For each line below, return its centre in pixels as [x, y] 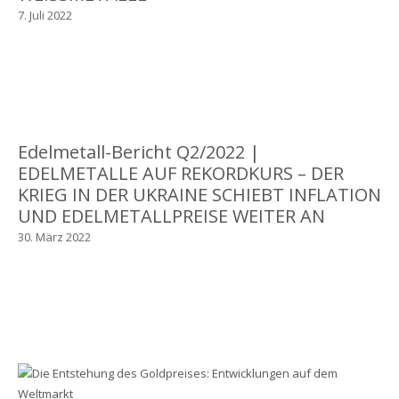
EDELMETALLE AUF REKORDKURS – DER [180, 173]
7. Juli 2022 [45, 15]
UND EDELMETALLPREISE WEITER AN [171, 216]
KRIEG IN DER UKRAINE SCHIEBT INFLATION [199, 194]
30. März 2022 [54, 236]
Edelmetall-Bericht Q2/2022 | [138, 151]
